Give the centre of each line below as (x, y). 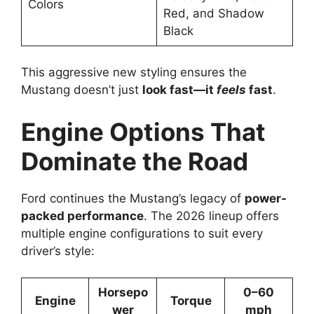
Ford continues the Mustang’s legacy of (133, 198)
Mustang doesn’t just (82, 90)
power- (266, 198)
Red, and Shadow (213, 13)
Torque (191, 301)
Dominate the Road (135, 161)
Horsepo (123, 293)
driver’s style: (58, 251)
